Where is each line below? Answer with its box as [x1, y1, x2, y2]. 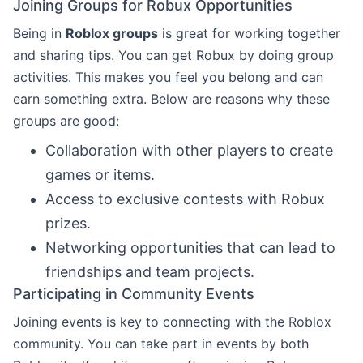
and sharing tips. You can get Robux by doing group [13, 46, 334, 63]
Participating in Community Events [13, 284, 254, 302]
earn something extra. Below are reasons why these [13, 90, 330, 107]
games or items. [45, 165, 155, 183]
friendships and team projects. [45, 263, 254, 280]
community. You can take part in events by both [13, 335, 309, 352]
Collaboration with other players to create [45, 141, 333, 159]
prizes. [45, 214, 91, 232]
